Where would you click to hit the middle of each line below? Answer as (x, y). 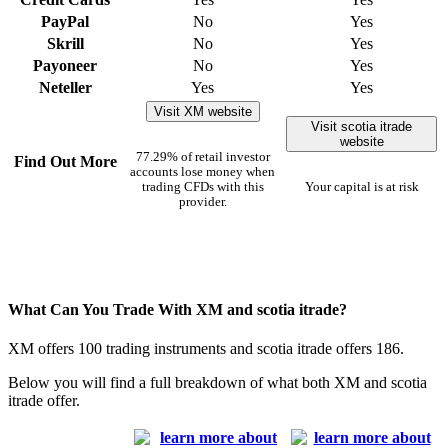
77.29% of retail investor (202, 156)
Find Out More (65, 161)
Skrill (65, 43)
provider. (202, 201)
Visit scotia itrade (361, 126)
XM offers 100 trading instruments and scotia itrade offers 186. (206, 349)
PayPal (65, 21)
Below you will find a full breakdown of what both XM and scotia (217, 383)
